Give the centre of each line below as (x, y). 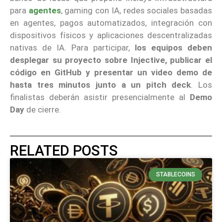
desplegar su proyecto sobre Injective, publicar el (111, 60)
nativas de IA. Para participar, (72, 47)
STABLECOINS (175, 175)
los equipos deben (173, 47)
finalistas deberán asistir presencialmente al (100, 97)
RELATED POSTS (64, 151)
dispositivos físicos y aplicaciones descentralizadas (111, 35)
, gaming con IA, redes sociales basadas (137, 10)
